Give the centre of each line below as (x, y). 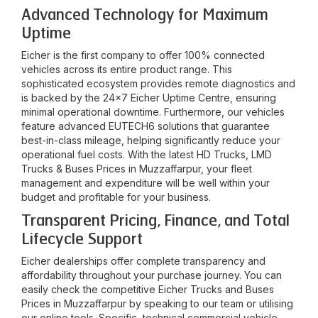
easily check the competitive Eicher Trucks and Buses (148, 289)
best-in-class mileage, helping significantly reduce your (151, 140)
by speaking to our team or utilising (210, 303)
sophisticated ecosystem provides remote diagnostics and (158, 83)
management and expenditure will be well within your (146, 183)
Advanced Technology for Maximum (145, 15)
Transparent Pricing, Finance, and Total (155, 221)
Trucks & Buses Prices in (80, 169)
